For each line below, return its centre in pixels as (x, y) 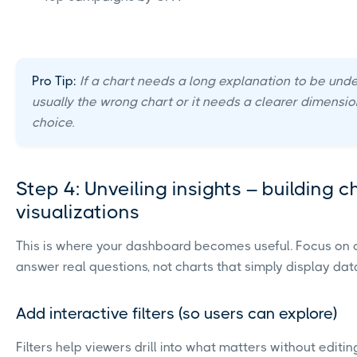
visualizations (78, 212)
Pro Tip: (54, 80)
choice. (53, 122)
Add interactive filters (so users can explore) (177, 313)
